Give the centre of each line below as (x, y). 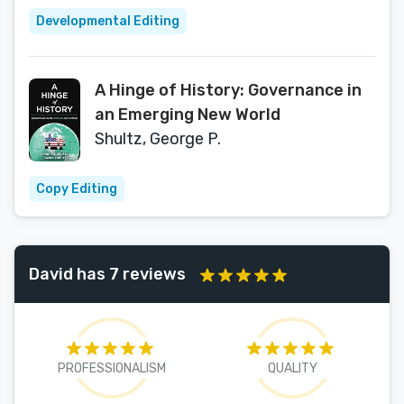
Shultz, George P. (158, 139)
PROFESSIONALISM (112, 368)
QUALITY (292, 368)
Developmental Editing (108, 21)
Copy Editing (77, 189)
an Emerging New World (188, 115)
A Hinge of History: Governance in (228, 90)
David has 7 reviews (107, 274)
